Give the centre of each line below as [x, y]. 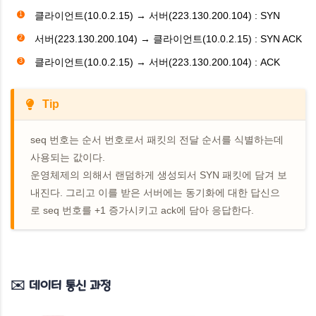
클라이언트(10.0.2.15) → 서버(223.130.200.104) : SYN [157, 15]
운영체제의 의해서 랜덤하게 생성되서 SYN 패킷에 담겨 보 [159, 175]
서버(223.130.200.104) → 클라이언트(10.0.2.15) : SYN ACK [168, 38]
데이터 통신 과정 [70, 286]
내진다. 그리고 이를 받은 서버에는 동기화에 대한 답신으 [156, 192]
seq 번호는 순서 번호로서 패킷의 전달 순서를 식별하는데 [157, 139]
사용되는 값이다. [68, 157]
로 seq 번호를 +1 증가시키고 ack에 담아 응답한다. [142, 210]
